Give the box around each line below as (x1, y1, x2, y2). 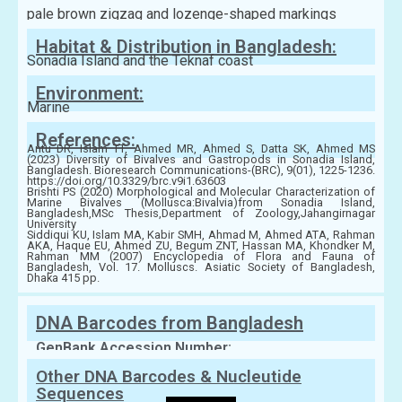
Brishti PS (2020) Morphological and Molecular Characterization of (27, 185, 375, 199)
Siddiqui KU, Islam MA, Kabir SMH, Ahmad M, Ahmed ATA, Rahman (27, 228, 375, 242)
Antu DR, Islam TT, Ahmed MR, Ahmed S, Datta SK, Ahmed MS (27, 142, 375, 156)
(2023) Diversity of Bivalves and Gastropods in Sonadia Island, (27, 153, 375, 167)
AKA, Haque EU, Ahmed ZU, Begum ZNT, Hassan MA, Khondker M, (27, 239, 375, 253)
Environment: (36, 83, 144, 105)
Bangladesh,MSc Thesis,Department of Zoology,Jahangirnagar (27, 206, 375, 221)
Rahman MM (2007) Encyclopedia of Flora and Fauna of (27, 249, 375, 264)
